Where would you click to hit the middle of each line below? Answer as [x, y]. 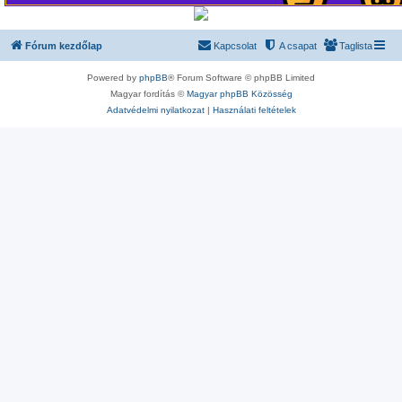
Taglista [356, 45]
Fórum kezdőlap [64, 45]
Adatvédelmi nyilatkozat [155, 109]
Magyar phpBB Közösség [239, 93]
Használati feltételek [254, 109]
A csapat [298, 45]
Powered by [113, 77]
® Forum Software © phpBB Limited [241, 77]
